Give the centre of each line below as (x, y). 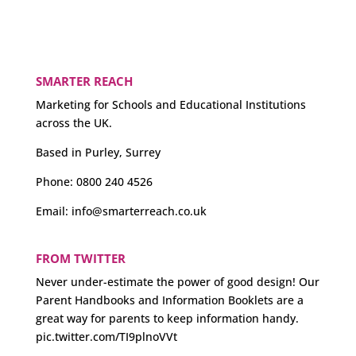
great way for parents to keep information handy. (167, 319)
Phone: (56, 181)
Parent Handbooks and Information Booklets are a (169, 300)
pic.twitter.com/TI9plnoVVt (106, 337)
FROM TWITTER (80, 259)
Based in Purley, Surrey (98, 152)
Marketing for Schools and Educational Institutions (170, 104)
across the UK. (74, 122)
